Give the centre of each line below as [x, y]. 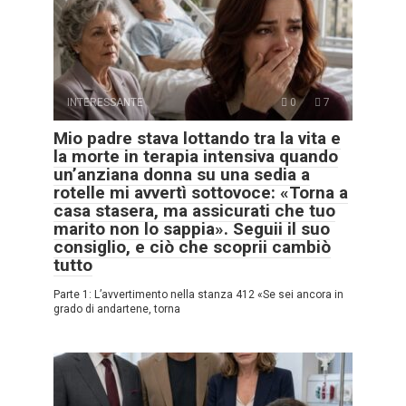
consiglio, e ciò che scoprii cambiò [192, 246]
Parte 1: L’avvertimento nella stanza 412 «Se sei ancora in [198, 294]
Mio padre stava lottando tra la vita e [197, 138]
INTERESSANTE [105, 102]
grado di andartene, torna [117, 309]
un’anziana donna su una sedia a [182, 174]
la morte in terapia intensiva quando [196, 156]
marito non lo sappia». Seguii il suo [192, 228]
